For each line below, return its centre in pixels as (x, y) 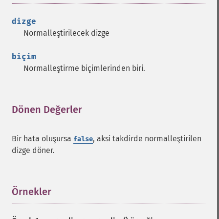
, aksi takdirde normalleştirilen (147, 139)
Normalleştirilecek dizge (66, 33)
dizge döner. (33, 150)
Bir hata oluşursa (43, 139)
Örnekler (32, 192)
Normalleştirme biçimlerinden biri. (84, 68)
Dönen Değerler (47, 109)
